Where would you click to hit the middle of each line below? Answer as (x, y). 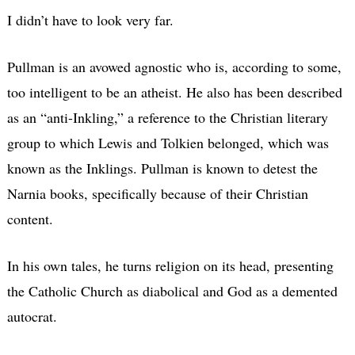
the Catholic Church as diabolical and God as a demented (172, 290)
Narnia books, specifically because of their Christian (157, 193)
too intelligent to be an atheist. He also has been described (174, 92)
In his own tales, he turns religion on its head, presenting (170, 265)
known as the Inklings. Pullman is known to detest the (162, 168)
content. (30, 218)
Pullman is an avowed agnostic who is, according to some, (174, 66)
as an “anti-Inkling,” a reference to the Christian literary (167, 117)
